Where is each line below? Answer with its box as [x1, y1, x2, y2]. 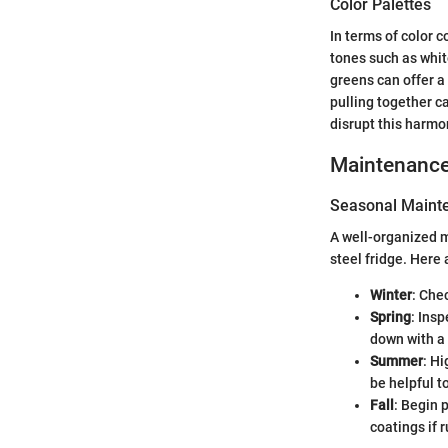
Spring [370, 309, 411, 326]
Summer [370, 353, 423, 370]
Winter [370, 287, 412, 304]
